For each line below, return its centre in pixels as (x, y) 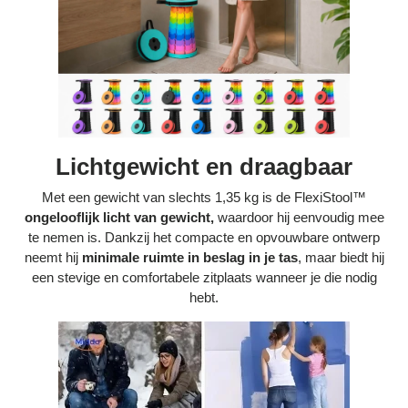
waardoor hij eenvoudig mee (299, 217)
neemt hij (53, 257)
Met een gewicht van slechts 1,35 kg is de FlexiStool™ (204, 197)
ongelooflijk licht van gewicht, (119, 217)
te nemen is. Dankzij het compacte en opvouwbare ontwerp (204, 237)
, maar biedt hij (341, 257)
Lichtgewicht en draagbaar (204, 167)
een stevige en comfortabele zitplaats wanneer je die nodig (204, 277)
